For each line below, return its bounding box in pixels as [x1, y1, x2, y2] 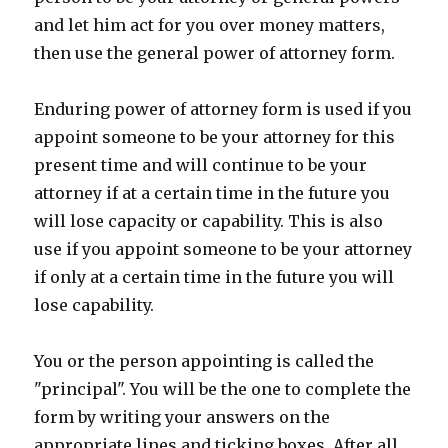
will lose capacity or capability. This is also [34, 210, 384, 231]
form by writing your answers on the [34, 406, 331, 427]
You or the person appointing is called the [34, 350, 375, 371]
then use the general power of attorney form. [34, 42, 396, 63]
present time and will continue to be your [34, 154, 368, 175]
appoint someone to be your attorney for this [34, 126, 396, 147]
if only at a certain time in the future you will [34, 266, 395, 287]
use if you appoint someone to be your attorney [34, 238, 413, 259]
